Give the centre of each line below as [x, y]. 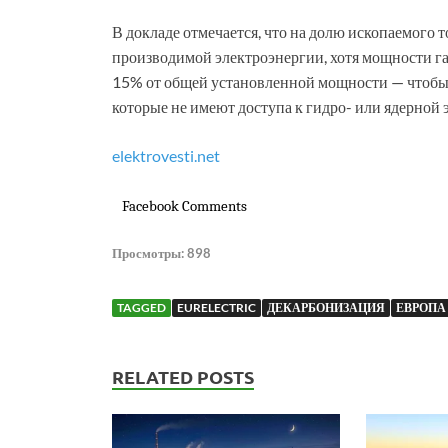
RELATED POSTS [183, 377]
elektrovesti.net [166, 156]
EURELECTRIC [216, 308]
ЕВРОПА [421, 308]
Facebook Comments [184, 206]
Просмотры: [148, 253]
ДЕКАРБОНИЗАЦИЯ [326, 308]
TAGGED [141, 308]
